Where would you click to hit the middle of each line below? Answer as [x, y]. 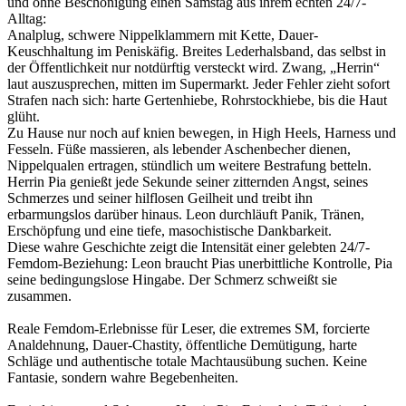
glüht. [24, 116]
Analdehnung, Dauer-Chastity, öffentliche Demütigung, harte [182, 344]
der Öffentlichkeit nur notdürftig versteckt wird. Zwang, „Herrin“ [193, 67]
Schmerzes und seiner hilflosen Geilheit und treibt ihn [160, 198]
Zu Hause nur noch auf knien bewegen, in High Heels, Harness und [202, 132]
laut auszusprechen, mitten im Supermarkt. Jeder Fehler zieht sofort [198, 83]
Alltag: [27, 18]
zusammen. [39, 295]
